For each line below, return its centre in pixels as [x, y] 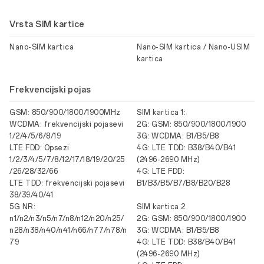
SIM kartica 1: [161, 113]
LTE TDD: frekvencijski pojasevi [67, 183]
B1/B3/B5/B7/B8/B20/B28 [183, 183]
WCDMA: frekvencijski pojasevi [67, 124]
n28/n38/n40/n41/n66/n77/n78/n [68, 230]
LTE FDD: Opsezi [39, 148]
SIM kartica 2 [161, 207]
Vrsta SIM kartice [47, 24]
